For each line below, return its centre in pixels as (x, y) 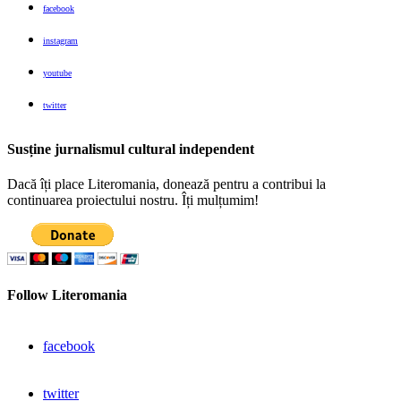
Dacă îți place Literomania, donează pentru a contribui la (166, 183)
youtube (57, 73)
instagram (60, 41)
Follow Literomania (67, 295)
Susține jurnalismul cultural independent (131, 149)
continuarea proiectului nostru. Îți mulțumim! (133, 200)
